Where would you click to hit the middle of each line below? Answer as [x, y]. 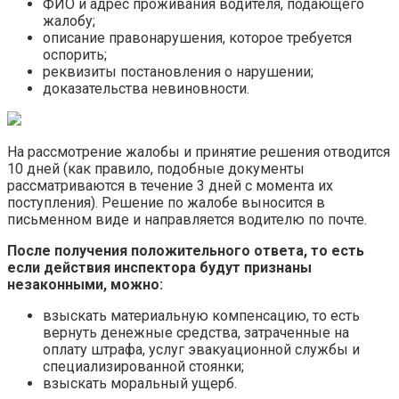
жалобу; [69, 21]
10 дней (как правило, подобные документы [156, 169]
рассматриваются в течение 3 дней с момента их [170, 186]
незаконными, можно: [85, 285]
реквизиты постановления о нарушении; [178, 72]
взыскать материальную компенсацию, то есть [201, 316]
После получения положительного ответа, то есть [186, 251]
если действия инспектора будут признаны [159, 268]
